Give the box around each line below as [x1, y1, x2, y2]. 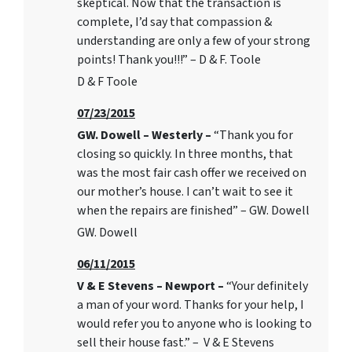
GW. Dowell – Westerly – [77, 126, 214, 145]
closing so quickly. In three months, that [77, 145, 293, 163]
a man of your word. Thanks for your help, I [77, 296, 304, 314]
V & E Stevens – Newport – [77, 277, 226, 295]
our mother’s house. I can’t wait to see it [77, 183, 293, 201]
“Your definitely [226, 277, 308, 295]
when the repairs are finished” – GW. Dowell [77, 202, 310, 220]
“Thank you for [214, 126, 293, 145]
